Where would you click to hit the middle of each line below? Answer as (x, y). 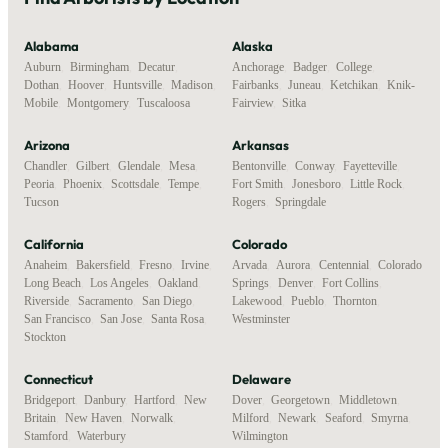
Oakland (178, 282)
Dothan (41, 84)
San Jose (121, 318)
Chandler (45, 165)
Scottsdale (135, 183)
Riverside (46, 300)
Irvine (195, 264)
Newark (297, 417)
